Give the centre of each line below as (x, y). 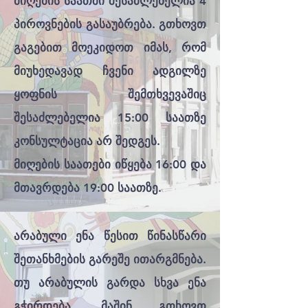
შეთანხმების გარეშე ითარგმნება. (110, 259)
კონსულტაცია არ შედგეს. (87, 141)
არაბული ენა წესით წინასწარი (110, 236)
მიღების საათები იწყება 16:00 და (110, 164)
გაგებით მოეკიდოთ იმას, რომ (110, 47)
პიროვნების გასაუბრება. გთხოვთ (110, 24)
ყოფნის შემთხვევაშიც (110, 94)
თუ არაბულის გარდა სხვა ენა (110, 283)
